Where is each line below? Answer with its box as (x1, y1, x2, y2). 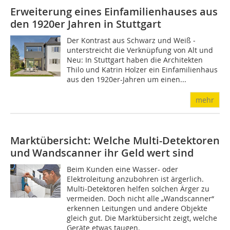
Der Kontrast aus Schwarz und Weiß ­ (67, 35, 196, 45)
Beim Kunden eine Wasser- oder (67, 164, 179, 174)
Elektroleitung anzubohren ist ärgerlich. (67, 174, 204, 184)
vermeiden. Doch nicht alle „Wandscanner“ (67, 194, 215, 203)
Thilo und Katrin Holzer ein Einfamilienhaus (67, 65, 218, 74)
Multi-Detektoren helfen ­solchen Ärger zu (67, 184, 210, 194)
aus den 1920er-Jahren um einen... (67, 74, 187, 84)
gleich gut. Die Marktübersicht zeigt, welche (67, 213, 218, 223)
